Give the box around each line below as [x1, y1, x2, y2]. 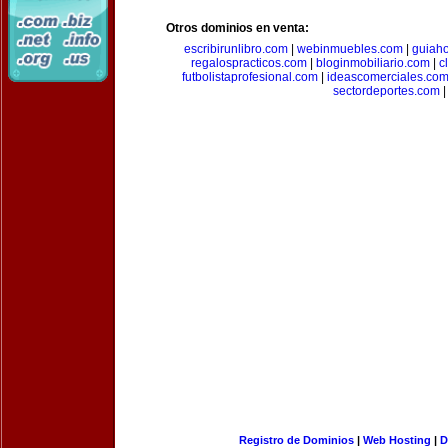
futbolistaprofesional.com [182, 70, 318, 84]
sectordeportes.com [332, 84, 440, 98]
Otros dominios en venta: [166, 21, 309, 35]
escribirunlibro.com [183, 42, 288, 56]
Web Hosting [362, 434, 431, 446]
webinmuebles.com [296, 42, 403, 56]
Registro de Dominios [238, 434, 354, 446]
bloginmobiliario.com [315, 56, 430, 70]
